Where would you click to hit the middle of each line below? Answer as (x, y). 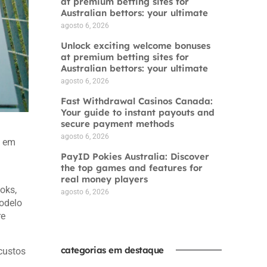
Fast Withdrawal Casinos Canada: (136, 101)
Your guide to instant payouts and (137, 112)
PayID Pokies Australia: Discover (135, 156)
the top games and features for (131, 168)
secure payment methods (117, 124)
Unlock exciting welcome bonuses (135, 46)
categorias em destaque (112, 250)
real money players (104, 179)
